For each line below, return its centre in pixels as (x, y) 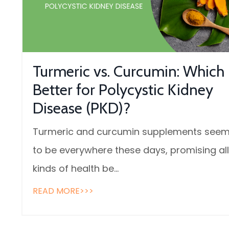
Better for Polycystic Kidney (123, 90)
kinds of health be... (76, 169)
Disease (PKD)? (82, 108)
